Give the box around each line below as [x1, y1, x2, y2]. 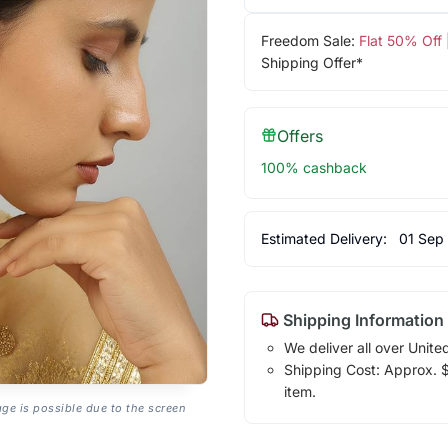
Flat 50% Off [358, 31, 442, 49]
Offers [276, 125, 323, 146]
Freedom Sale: [260, 31, 359, 49]
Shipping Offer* [260, 53, 363, 71]
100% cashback [260, 158, 367, 176]
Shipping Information [278, 309, 444, 330]
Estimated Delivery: [260, 229, 391, 247]
